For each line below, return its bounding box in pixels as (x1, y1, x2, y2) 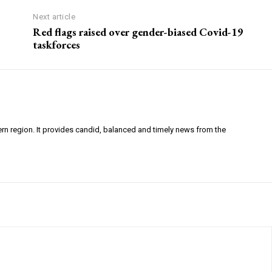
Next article (33, 12, 76, 22)
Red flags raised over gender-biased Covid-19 (33, 25, 244, 39)
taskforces (33, 38, 81, 52)
